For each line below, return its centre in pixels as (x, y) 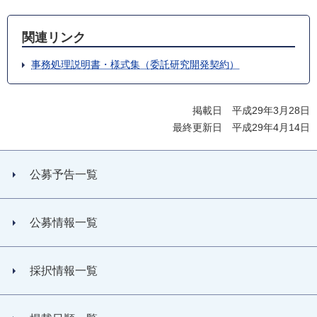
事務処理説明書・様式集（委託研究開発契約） (135, 65)
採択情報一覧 (64, 271)
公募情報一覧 (64, 223)
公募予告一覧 (64, 175)
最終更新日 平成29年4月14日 (241, 128)
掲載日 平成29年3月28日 (251, 111)
